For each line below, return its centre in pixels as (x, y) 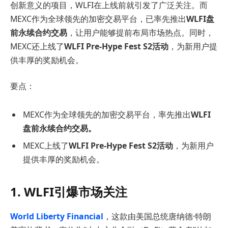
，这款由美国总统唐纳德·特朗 (157, 216)
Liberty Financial (70, 216)
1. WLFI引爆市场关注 (69, 192)
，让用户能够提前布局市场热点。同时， (140, 32)
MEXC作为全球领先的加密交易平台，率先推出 (107, 114)
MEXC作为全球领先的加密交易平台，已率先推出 (98, 19)
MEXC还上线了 (37, 46)
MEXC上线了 (46, 145)
